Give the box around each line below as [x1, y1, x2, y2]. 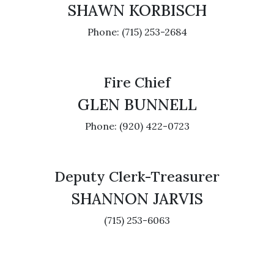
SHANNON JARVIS [71, 189, 203, 209]
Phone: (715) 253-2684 [87, 26, 187, 38]
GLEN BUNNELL [77, 95, 197, 114]
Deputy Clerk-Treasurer [54, 167, 220, 185]
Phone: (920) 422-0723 [84, 120, 190, 132]
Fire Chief [103, 73, 171, 91]
